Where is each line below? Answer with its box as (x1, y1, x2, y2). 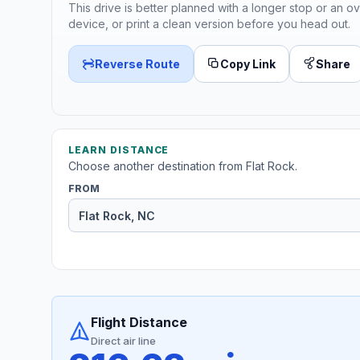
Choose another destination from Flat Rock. (68, 159, 297, 174)
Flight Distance (91, 314, 187, 331)
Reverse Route (95, 56, 180, 71)
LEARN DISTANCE (68, 144, 170, 157)
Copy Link (220, 56, 276, 71)
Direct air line (91, 334, 156, 348)
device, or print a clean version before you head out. (68, 16, 350, 31)
